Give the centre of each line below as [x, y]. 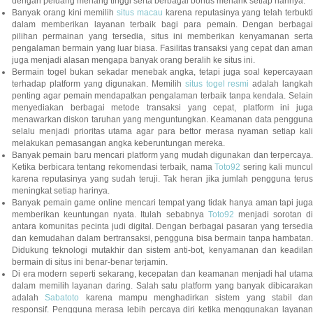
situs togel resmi [217, 84]
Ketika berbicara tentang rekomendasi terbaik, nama [114, 167]
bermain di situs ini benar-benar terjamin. [90, 262]
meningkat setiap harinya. [61, 191]
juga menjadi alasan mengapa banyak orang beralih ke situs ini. [133, 60]
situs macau [140, 13]
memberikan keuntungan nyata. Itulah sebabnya [110, 215]
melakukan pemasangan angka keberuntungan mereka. [118, 144]
